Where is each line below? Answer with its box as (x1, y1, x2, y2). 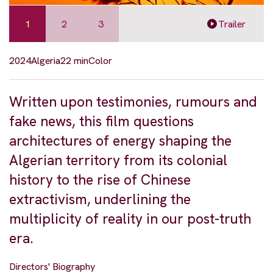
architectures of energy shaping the (9, 132, 232, 151)
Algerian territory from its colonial (9, 151, 227, 170)
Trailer (218, 17, 246, 30)
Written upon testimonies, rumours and (9, 93, 257, 112)
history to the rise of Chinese (9, 171, 191, 190)
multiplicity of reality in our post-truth (9, 210, 251, 229)
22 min (60, 54, 88, 68)
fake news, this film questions (9, 112, 194, 131)
